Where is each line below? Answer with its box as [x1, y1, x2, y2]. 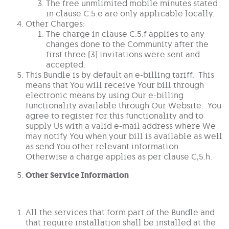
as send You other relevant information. [26, 141, 182, 152]
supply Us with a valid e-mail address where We [26, 121, 216, 131]
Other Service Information [26, 170, 129, 181]
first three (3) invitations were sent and [46, 49, 200, 60]
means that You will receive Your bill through [26, 80, 204, 90]
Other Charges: [26, 18, 85, 29]
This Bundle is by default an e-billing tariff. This [26, 70, 214, 80]
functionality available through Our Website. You [26, 100, 221, 111]
